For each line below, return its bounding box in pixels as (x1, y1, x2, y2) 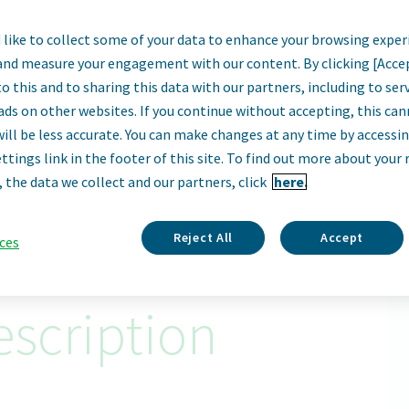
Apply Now (170, 151, 246, 170)
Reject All (173, 229, 233, 246)
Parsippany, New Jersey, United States (94, 98, 315, 116)
